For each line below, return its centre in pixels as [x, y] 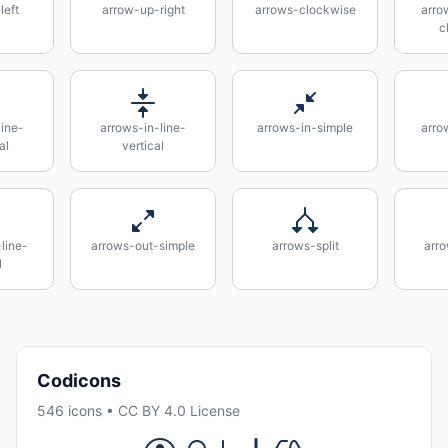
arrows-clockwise [305, 9]
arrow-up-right [143, 9]
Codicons [79, 380]
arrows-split [305, 245]
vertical [143, 145]
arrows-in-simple [305, 127]
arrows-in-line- [143, 127]
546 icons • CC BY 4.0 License [138, 411]
